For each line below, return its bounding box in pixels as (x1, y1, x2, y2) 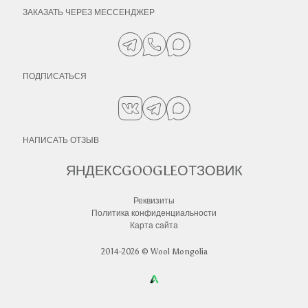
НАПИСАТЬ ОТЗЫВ (22, 135, 99, 145)
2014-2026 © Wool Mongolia (100, 246, 208, 256)
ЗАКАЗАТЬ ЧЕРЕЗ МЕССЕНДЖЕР (22, 7, 155, 17)
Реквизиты (133, 195, 175, 206)
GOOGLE (121, 162, 177, 179)
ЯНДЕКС (65, 162, 122, 179)
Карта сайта (130, 220, 178, 230)
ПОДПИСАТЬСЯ (22, 71, 87, 81)
